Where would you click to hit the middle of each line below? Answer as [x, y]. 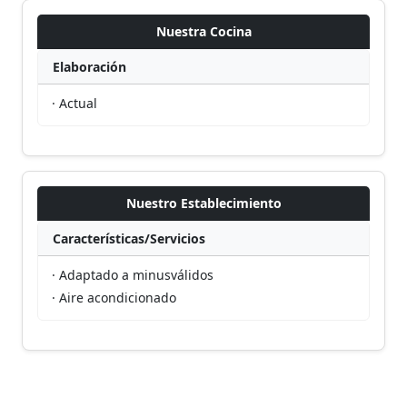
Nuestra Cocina [203, 31]
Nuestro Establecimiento [203, 203]
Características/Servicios [129, 238]
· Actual [74, 103]
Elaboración [89, 67]
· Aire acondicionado [114, 298]
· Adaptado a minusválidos [133, 275]
